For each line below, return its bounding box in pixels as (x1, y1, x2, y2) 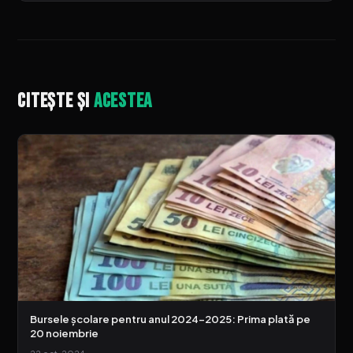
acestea (93, 89, 153, 114)
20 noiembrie (29, 326, 98, 340)
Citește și (17, 89, 94, 114)
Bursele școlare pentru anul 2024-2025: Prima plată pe (29, 312, 310, 326)
